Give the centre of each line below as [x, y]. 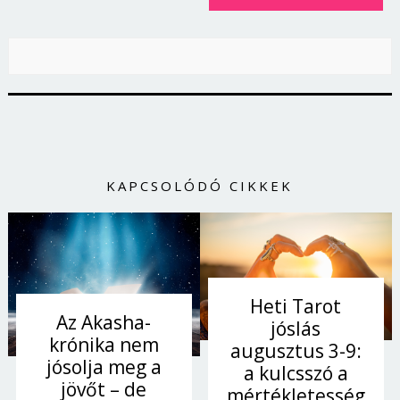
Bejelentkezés [229, 92]
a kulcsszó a [296, 373]
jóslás [296, 328]
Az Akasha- [104, 322]
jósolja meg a [104, 367]
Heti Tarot [296, 306]
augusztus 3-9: [296, 350]
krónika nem [104, 344]
